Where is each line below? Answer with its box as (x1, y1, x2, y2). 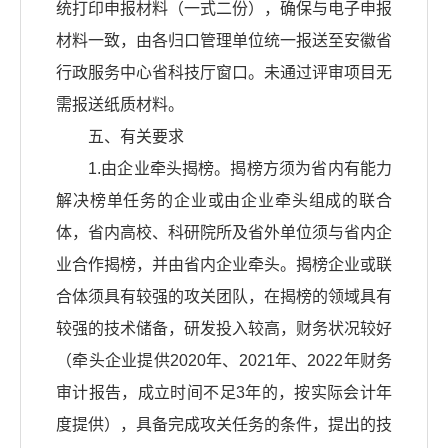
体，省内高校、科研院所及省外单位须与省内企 (56, 224, 392, 242)
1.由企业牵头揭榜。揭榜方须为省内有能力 (88, 160, 392, 178)
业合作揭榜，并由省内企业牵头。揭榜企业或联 (56, 256, 392, 274)
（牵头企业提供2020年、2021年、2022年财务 (56, 352, 392, 370)
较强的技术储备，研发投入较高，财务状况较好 (56, 320, 392, 338)
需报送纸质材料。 (56, 96, 184, 114)
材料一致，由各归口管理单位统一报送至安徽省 (56, 32, 392, 50)
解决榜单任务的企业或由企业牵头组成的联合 (56, 192, 392, 210)
